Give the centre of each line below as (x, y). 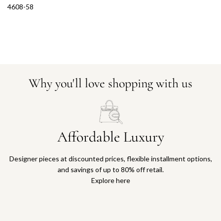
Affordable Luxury (110, 137)
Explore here (110, 181)
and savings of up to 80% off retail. (110, 170)
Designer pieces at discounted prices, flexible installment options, (110, 159)
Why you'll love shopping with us (110, 83)
